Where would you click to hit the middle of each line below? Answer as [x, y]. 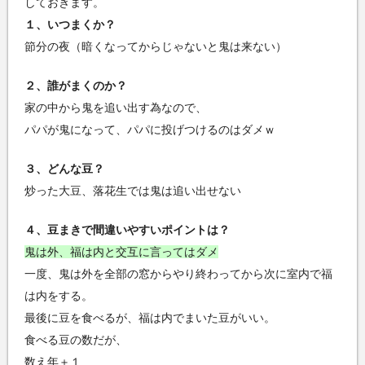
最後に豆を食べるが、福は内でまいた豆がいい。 [150, 318]
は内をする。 [59, 296]
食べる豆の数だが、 [76, 340]
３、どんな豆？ [64, 169]
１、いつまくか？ [70, 25]
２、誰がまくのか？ [76, 86]
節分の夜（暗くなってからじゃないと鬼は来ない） [156, 47]
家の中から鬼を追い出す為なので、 [116, 108]
